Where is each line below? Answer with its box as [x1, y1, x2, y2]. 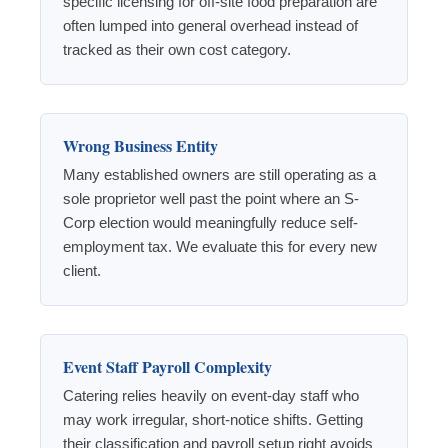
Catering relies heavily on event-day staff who [63, 387, 359, 405]
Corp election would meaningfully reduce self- [63, 214, 358, 232]
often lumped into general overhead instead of [63, 17, 358, 35]
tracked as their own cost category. [63, 41, 291, 59]
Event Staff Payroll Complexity [63, 355, 272, 379]
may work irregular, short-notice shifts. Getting [63, 411, 363, 429]
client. [63, 262, 101, 280]
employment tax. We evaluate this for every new [63, 238, 377, 256]
